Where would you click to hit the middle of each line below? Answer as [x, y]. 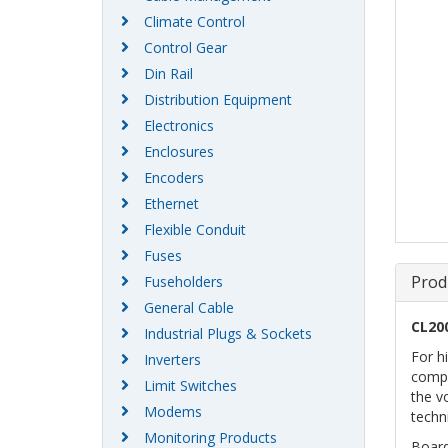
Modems [173, 412]
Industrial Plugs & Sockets [228, 334]
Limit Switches [190, 386]
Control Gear [185, 48]
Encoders [174, 178]
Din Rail [168, 74]
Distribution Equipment [218, 100]
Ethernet [171, 204]
